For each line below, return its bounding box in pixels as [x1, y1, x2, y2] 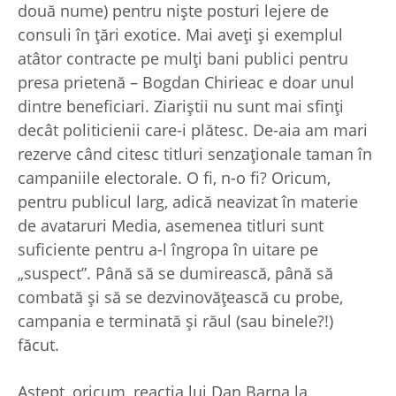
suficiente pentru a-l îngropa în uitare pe [18, 238, 318, 260]
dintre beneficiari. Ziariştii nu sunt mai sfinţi [18, 95, 344, 117]
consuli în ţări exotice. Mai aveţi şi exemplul [18, 23, 343, 45]
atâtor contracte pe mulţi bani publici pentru [18, 47, 348, 69]
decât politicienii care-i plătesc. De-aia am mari [18, 118, 368, 141]
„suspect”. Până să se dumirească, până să [18, 262, 333, 284]
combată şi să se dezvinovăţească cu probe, [18, 286, 343, 308]
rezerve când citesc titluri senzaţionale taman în [18, 142, 372, 164]
